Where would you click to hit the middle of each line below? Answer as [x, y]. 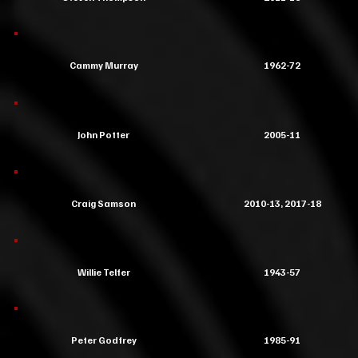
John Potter [103, 135]
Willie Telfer [103, 272]
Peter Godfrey [103, 340]
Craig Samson [103, 203]
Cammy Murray [103, 65]
